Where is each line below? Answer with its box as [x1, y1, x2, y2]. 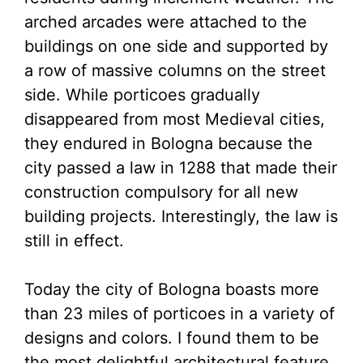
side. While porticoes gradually [24, 85, 260, 105]
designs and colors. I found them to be [24, 328, 319, 348]
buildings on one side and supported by [24, 36, 328, 57]
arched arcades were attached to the [24, 12, 307, 32]
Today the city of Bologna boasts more [24, 280, 319, 300]
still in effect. [24, 231, 124, 251]
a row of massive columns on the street [24, 61, 326, 81]
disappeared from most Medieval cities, [24, 109, 325, 130]
